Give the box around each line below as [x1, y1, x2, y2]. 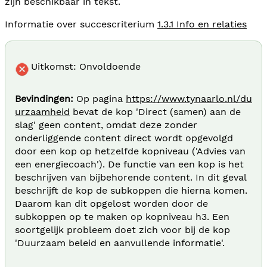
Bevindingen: [15, 92, 73, 104]
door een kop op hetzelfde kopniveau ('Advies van [15, 145, 246, 157]
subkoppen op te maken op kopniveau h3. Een [15, 210, 229, 222]
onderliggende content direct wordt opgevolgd [15, 132, 233, 144]
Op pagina [73, 92, 126, 104]
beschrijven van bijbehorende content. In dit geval [15, 171, 246, 183]
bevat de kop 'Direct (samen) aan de [70, 105, 241, 117]
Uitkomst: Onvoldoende [31, 60, 141, 72]
